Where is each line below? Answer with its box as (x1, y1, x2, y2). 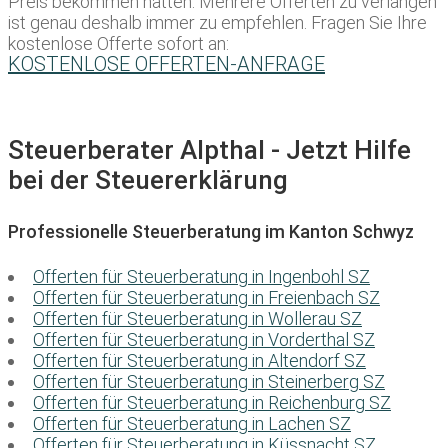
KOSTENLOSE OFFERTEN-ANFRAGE (8, 52, 325, 77)
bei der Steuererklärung (8, 165, 288, 196)
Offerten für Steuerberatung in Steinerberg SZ (33, 371, 385, 393)
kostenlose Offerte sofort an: (8, 33, 229, 55)
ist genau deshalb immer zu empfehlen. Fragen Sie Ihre (8, 12, 427, 34)
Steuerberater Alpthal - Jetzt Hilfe (8, 135, 411, 166)
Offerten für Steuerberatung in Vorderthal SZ (33, 329, 375, 351)
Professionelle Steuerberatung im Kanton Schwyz (8, 221, 414, 243)
